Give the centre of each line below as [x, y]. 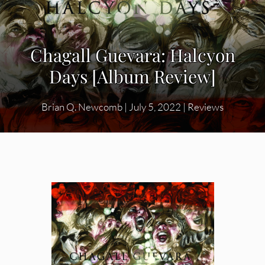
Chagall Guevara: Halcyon [132, 55]
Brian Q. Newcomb [82, 107]
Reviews [206, 107]
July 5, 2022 [155, 107]
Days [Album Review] [132, 77]
